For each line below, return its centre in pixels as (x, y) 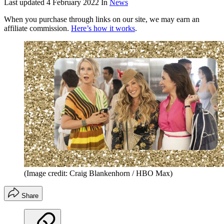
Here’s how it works (103, 28)
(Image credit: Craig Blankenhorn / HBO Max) (98, 173)
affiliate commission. (37, 28)
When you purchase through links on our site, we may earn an (102, 19)
